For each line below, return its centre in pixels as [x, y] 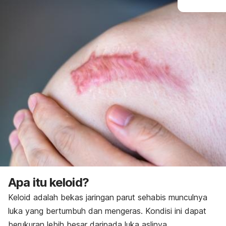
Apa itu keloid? [48, 182]
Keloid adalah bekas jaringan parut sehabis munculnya [108, 197]
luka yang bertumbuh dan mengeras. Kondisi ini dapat [107, 211]
